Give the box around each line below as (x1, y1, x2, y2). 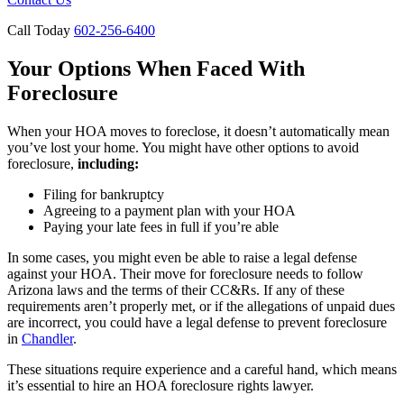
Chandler (22, 331, 73, 347)
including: (78, 156, 139, 172)
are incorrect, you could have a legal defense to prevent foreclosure (7, 315, 387, 331)
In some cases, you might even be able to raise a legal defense (7, 250, 357, 266)
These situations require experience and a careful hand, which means (7, 362, 397, 378)
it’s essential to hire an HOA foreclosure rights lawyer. (7, 378, 314, 394)
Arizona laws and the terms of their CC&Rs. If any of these (7, 282, 344, 298)
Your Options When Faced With (7, 57, 305, 81)
